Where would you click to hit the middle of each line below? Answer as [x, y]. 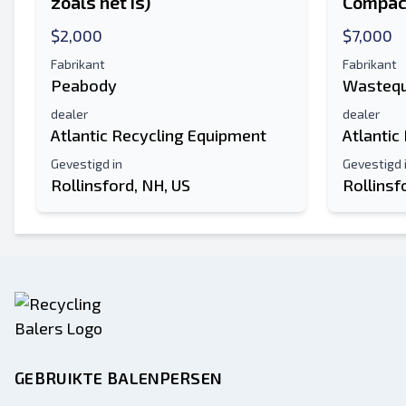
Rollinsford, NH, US [121, 185]
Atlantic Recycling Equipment [159, 135]
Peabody [84, 85]
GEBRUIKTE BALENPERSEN [119, 378]
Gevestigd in [87, 164]
